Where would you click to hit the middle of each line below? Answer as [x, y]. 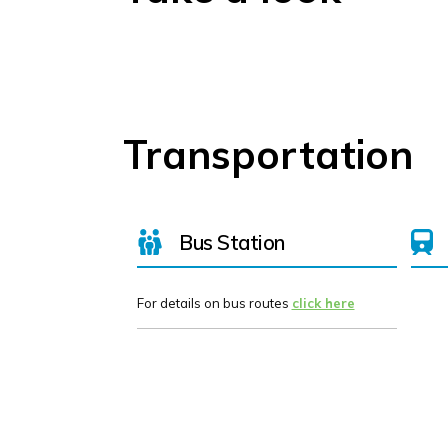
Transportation [267, 154]
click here [323, 303]
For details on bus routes [214, 303]
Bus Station [232, 242]
